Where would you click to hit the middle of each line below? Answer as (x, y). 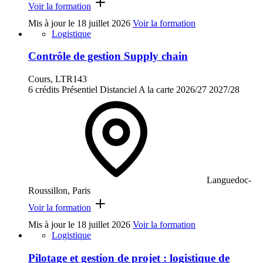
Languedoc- (229, 180)
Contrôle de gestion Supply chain (108, 56)
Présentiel (80, 89)
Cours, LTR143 (58, 79)
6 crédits (44, 89)
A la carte (156, 89)
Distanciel (118, 89)
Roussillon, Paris (59, 190)
